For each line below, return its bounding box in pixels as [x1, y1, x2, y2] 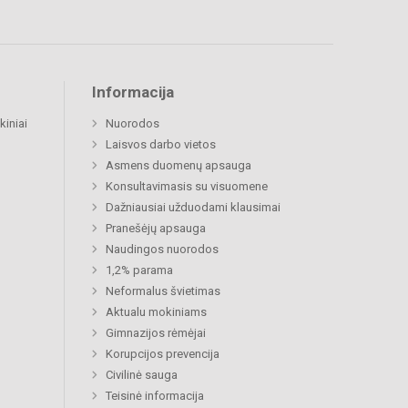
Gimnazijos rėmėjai [106, 326, 206, 341]
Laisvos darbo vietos [106, 138, 216, 152]
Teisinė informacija [106, 389, 204, 403]
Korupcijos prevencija [106, 347, 219, 362]
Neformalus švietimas [106, 284, 220, 299]
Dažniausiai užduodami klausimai [106, 200, 280, 215]
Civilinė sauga [106, 368, 178, 382]
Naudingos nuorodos [106, 242, 219, 257]
